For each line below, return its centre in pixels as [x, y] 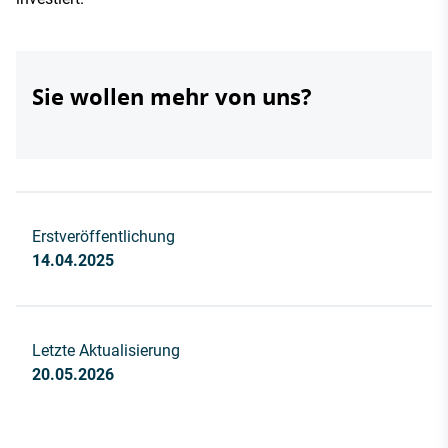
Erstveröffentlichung [103, 236]
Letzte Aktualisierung [106, 350]
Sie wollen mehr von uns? [172, 96]
